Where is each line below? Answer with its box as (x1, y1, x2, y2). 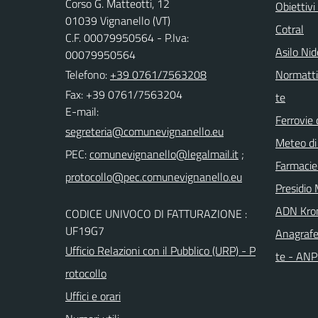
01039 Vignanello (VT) (65, 11, 170, 29)
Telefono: (65, 65, 110, 83)
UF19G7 (65, 221, 104, 239)
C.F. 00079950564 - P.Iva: (65, 28, 189, 46)
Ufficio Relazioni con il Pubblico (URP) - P (65, 241, 256, 259)
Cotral (275, 20, 304, 38)
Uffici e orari (65, 287, 121, 305)
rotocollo (65, 264, 106, 282)
